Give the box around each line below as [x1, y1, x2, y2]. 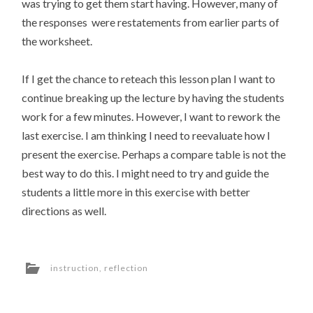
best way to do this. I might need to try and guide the [22, 166, 270, 180]
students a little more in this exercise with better [22, 184, 251, 198]
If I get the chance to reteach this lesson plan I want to [22, 71, 276, 85]
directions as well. [22, 203, 107, 217]
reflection [104, 263, 149, 274]
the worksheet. [22, 34, 93, 48]
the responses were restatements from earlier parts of [22, 15, 280, 29]
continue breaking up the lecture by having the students [22, 90, 285, 104]
